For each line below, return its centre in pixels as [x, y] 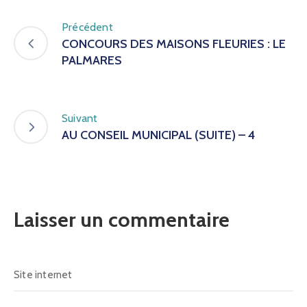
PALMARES [92, 60]
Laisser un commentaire [122, 219]
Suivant [80, 119]
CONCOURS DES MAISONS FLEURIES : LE [174, 44]
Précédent [87, 27]
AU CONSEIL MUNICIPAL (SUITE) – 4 [158, 135]
